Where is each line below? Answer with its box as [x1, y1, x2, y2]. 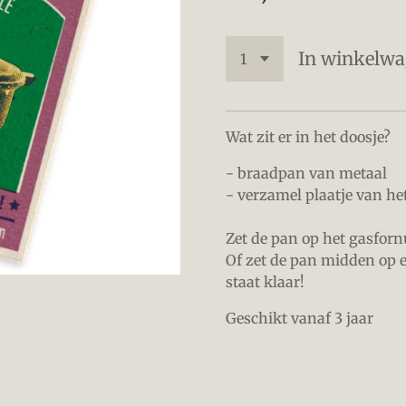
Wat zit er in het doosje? [226, 127, 391, 146]
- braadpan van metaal [226, 163, 387, 182]
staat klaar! [226, 272, 308, 291]
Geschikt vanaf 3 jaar [226, 308, 373, 327]
